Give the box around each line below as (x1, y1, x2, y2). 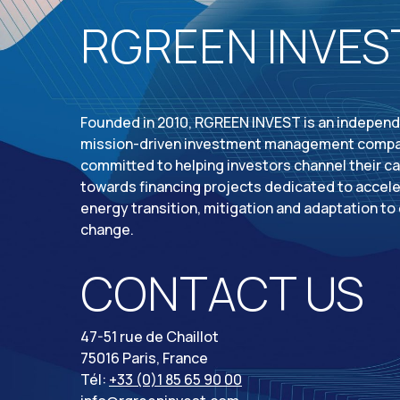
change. (80, 219, 134, 239)
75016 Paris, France (80, 348, 208, 369)
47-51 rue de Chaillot (80, 327, 219, 347)
